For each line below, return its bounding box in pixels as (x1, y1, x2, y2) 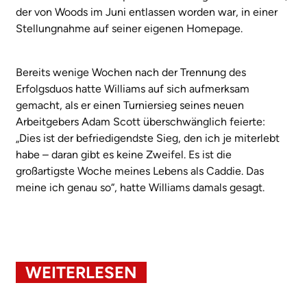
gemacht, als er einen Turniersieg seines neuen (16, 98, 244, 112)
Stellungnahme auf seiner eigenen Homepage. (16, 21, 243, 35)
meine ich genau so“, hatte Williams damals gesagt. (16, 180, 265, 194)
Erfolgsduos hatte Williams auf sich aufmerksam (16, 82, 249, 95)
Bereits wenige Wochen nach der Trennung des (16, 65, 246, 79)
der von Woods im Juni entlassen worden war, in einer (16, 5, 278, 19)
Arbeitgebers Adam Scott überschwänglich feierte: (16, 114, 265, 128)
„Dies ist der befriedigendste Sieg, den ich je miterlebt (16, 131, 280, 145)
